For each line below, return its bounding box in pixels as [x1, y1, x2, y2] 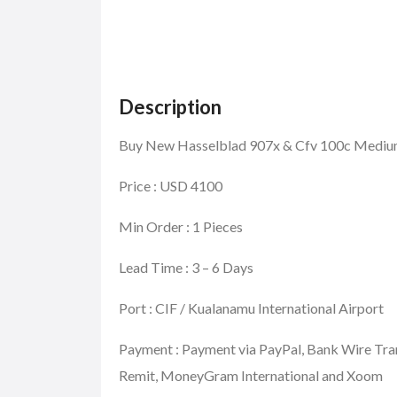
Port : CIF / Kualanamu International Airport [119, 300, 386, 317]
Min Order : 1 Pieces [119, 218, 245, 236]
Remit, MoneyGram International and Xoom [119, 367, 383, 385]
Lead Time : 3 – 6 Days [119, 259, 256, 276]
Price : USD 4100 [119, 177, 222, 195]
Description [119, 95, 222, 120]
